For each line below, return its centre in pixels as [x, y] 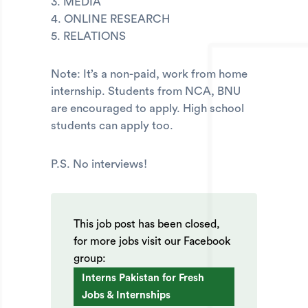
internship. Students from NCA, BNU [146, 91]
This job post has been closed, [147, 224]
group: [90, 258]
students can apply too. [112, 126]
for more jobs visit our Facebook [152, 241]
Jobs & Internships [126, 295]
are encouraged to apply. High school [147, 109]
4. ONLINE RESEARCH [110, 19]
